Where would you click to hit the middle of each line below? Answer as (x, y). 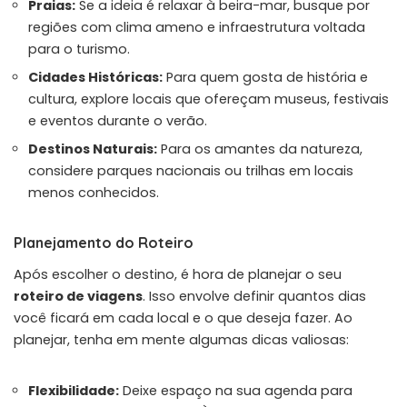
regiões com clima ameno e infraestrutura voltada (197, 27)
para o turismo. (79, 49)
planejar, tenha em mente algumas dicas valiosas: (181, 339)
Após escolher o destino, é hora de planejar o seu (178, 274)
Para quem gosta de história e (265, 77)
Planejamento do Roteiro (104, 242)
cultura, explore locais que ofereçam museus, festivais (208, 99)
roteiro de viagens (78, 296)
